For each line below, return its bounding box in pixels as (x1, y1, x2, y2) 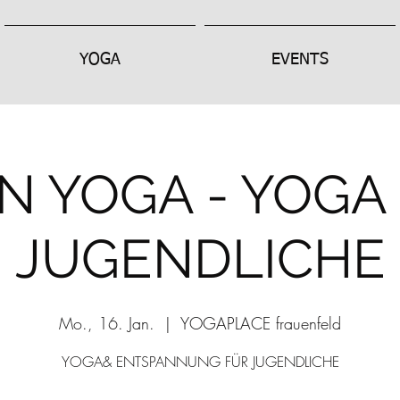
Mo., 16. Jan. (59, 312, 154, 334)
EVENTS (271, 52, 329, 68)
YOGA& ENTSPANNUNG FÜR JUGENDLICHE (61, 352, 339, 371)
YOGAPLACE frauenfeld (180, 312, 341, 334)
